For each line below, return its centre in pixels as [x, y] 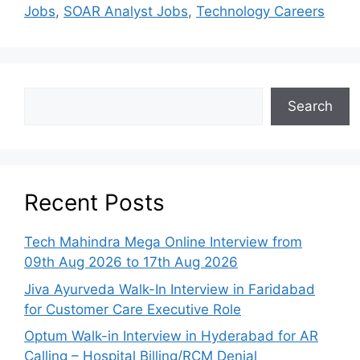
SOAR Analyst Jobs [126, 12]
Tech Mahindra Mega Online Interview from [163, 242]
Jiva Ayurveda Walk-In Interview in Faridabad [170, 289]
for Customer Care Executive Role [133, 309]
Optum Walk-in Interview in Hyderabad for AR [171, 336]
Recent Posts [94, 203]
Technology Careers [260, 12]
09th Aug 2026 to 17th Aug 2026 [131, 262]
